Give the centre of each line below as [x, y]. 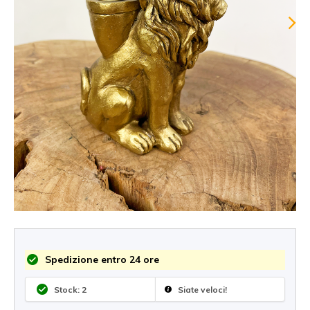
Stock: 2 [70, 289]
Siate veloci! [201, 289]
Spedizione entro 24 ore [101, 259]
